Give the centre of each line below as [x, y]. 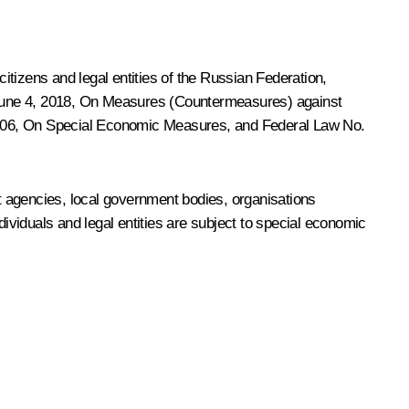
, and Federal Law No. [296, 125]
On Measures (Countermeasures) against [210, 101]
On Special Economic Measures [125, 125]
